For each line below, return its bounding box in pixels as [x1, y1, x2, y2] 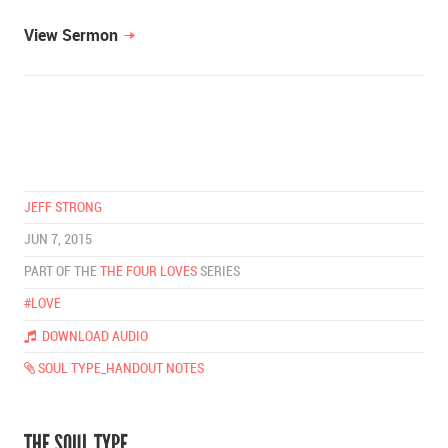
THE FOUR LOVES [100, 264, 197, 280]
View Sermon [24, 24, 118, 47]
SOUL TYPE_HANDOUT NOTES [35, 360, 204, 376]
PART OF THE [24, 264, 100, 280]
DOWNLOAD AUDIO [36, 328, 148, 344]
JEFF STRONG [24, 199, 102, 215]
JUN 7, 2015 [24, 231, 92, 247]
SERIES [197, 264, 240, 280]
